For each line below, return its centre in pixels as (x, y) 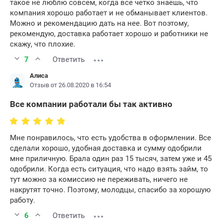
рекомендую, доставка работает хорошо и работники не (109, 34)
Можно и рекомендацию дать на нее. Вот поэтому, (99, 24)
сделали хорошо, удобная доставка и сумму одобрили (106, 148)
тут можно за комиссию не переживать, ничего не (99, 180)
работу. (23, 200)
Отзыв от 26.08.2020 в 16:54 (70, 85)
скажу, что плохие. (43, 44)
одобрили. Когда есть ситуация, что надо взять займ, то (109, 169)
